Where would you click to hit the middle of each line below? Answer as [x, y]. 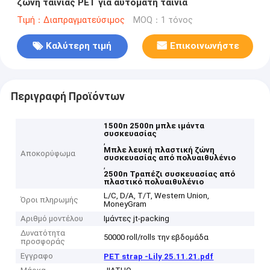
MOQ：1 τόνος [163, 20]
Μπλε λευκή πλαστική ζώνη [159, 150]
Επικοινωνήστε [204, 46]
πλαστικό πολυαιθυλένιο [154, 182]
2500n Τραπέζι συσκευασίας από [170, 174]
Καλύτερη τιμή [79, 46]
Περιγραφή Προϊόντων [67, 96]
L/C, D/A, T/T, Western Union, [157, 196]
